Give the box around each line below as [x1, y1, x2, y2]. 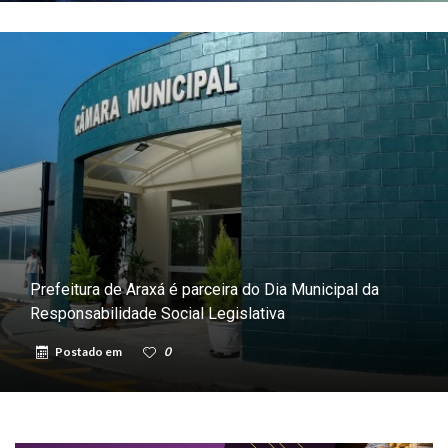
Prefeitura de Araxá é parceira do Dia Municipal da [30, 279, 379, 299]
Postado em [55, 343, 124, 359]
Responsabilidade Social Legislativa [30, 303, 285, 323]
